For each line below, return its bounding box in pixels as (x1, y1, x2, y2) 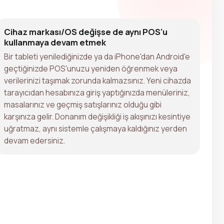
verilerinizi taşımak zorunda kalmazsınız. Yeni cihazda (4, 74, 191, 86)
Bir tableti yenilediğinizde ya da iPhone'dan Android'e (4, 50, 190, 62)
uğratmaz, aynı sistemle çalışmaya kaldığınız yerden (4, 122, 187, 134)
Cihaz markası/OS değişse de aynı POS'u (4, 25, 167, 37)
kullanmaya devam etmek (4, 36, 106, 48)
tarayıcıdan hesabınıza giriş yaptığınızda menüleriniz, (4, 86, 190, 98)
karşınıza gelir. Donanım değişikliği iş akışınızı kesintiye (4, 110, 190, 122)
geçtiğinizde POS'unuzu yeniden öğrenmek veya (4, 62, 177, 74)
